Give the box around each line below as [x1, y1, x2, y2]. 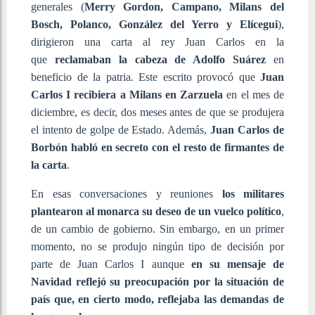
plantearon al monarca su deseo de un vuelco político [31, 205, 281, 217]
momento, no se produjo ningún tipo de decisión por [31, 240, 284, 252]
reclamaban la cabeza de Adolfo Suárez [54, 53, 266, 65]
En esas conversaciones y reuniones [31, 187, 222, 200]
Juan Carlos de [210, 123, 285, 136]
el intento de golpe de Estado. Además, [31, 123, 211, 136]
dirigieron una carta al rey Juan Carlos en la [31, 35, 284, 48]
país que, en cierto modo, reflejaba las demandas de [31, 292, 284, 305]
